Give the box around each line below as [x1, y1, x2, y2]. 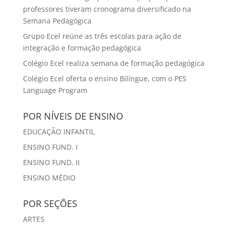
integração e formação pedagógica [22, 43, 141, 53]
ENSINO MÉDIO [22, 173, 76, 183]
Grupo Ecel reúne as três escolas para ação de [22, 31, 181, 41]
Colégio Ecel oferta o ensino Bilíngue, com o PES [22, 74, 187, 84]
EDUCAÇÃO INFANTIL [22, 127, 95, 137]
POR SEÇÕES [22, 197, 77, 210]
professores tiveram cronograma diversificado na [22, 4, 191, 14]
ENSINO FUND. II [22, 157, 80, 168]
